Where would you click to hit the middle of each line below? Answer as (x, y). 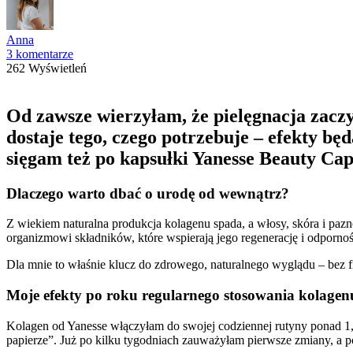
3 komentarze (40, 54)
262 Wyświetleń (46, 68)
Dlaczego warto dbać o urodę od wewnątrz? (148, 193)
